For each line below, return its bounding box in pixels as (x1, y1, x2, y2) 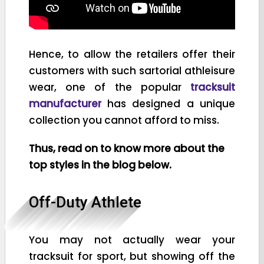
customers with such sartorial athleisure (29, 63, 235, 78)
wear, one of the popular (29, 80, 190, 94)
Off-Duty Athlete (29, 193, 141, 211)
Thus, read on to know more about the (29, 141, 225, 156)
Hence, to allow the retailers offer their (29, 47, 235, 61)
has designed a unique (107, 96, 235, 111)
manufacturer (29, 96, 108, 111)
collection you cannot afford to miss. (29, 113, 219, 127)
